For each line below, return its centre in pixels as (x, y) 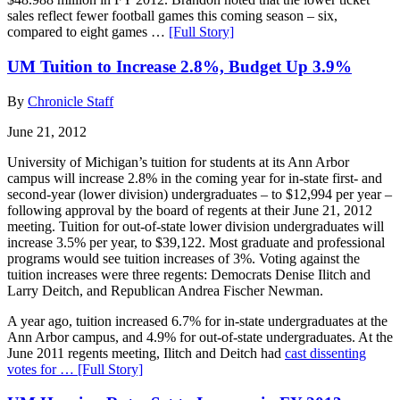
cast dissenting (325, 353)
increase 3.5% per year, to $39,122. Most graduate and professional (196, 242)
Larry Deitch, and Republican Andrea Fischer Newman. (165, 290)
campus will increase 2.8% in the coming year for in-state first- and (195, 178)
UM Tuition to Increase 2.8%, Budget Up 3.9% (179, 66)
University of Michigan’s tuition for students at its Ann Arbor (178, 162)
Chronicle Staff (71, 101)
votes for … (42, 369)
